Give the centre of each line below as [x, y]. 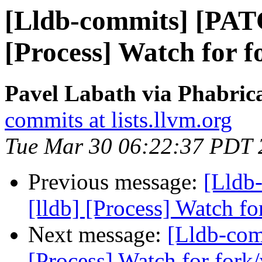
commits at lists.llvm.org [118, 120]
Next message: [98, 235]
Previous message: [116, 182]
